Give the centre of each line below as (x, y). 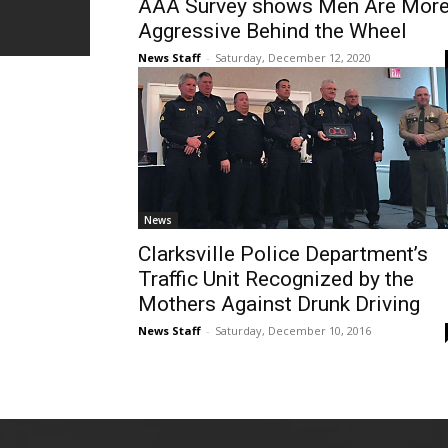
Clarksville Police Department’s (283, 254)
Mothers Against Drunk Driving (279, 304)
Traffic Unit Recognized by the (276, 279)
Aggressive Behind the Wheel (272, 31)
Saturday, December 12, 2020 (293, 57)
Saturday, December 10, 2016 (293, 330)
